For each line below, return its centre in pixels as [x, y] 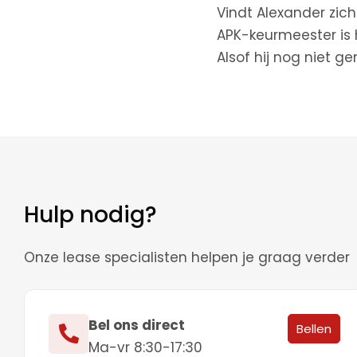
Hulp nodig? [90, 215]
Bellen [314, 328]
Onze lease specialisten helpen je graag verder [187, 257]
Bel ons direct [137, 325]
